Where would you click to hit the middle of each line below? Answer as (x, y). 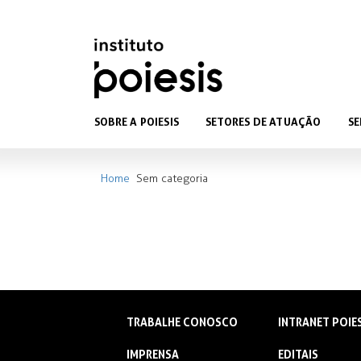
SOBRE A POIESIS (137, 122)
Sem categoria (172, 178)
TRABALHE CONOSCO (182, 322)
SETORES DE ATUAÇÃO (263, 122)
